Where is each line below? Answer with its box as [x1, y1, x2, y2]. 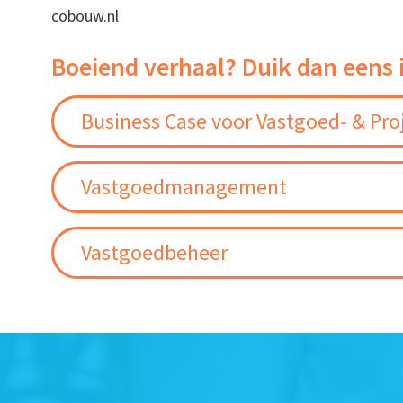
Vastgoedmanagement [81, 173, 288, 201]
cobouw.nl [51, 5, 120, 27]
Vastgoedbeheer [81, 238, 228, 267]
